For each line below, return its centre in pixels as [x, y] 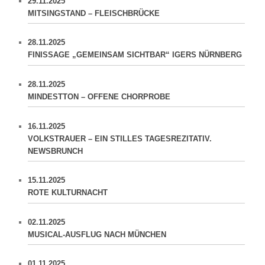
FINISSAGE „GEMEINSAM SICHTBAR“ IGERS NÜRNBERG [135, 55]
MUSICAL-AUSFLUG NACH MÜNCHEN [97, 234]
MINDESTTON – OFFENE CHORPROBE [99, 96]
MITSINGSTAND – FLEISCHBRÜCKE [94, 13]
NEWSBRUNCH [56, 151]
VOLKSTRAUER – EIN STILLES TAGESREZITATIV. [120, 138]
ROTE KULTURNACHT [68, 193]
